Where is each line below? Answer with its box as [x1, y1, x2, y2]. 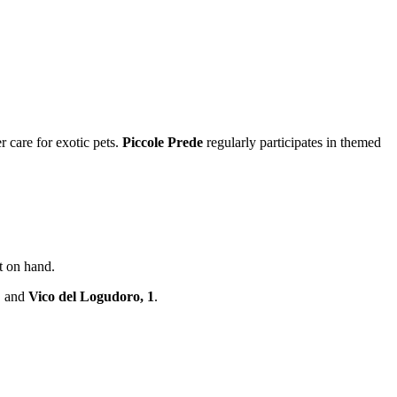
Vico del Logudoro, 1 [28, 289, 154, 305]
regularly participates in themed [203, 135, 381, 151]
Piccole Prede [122, 135, 203, 151]
